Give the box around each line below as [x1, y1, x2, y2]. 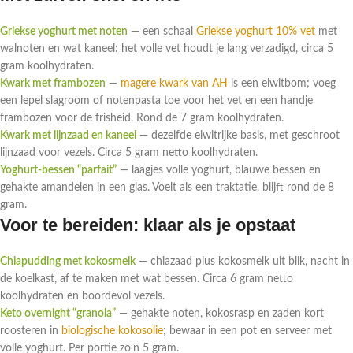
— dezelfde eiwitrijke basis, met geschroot [136, 130, 340, 142]
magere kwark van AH [121, 78, 228, 90]
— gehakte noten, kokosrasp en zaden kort [116, 308, 324, 320]
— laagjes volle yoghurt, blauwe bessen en [117, 165, 321, 176]
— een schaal [128, 26, 196, 38]
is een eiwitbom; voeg [228, 78, 336, 90]
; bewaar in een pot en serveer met [163, 325, 332, 337]
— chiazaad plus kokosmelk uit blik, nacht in [136, 256, 350, 268]
